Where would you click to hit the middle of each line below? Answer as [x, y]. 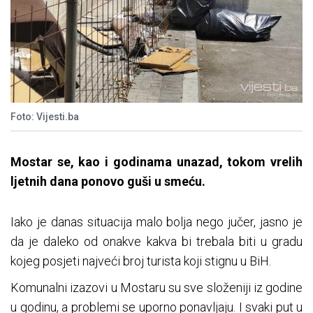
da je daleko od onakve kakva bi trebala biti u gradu [156, 242]
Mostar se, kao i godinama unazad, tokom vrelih [156, 162]
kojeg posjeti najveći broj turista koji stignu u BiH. [141, 261]
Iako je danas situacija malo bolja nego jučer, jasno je [156, 222]
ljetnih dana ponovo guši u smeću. [108, 182]
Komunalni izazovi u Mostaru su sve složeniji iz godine [156, 288]
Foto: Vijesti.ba [45, 117]
